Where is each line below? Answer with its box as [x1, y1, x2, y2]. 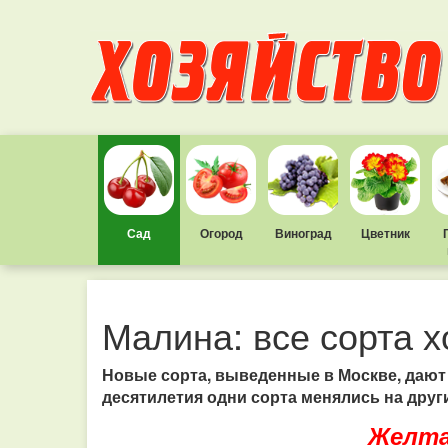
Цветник [360, 224, 410, 242]
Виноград [274, 224, 332, 242]
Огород [199, 224, 243, 242]
